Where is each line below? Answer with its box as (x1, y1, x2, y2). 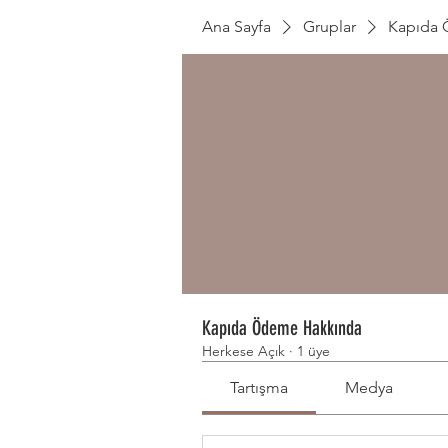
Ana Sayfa (202, 17, 271, 36)
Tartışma (230, 378, 289, 397)
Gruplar (303, 17, 356, 36)
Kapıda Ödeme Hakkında (202, 316, 362, 340)
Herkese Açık (202, 342, 285, 360)
